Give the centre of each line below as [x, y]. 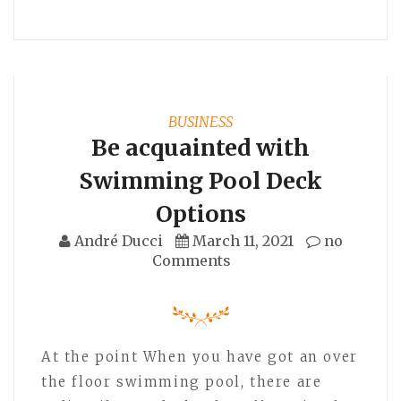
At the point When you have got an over [200, 356]
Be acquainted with [200, 147]
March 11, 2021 [243, 240]
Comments [192, 260]
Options [200, 213]
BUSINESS [200, 121]
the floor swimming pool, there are [182, 381]
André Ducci [118, 240]
